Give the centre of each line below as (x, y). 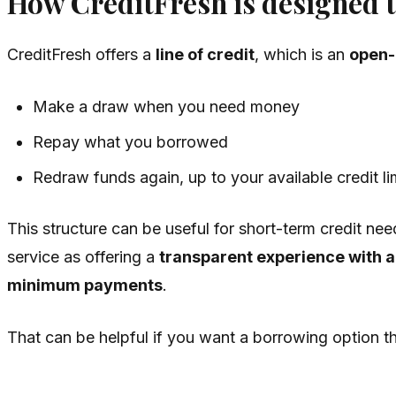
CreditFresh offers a (81, 54)
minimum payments (85, 285)
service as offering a (83, 256)
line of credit (205, 54)
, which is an (302, 54)
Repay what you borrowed (131, 141)
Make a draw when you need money (167, 106)
